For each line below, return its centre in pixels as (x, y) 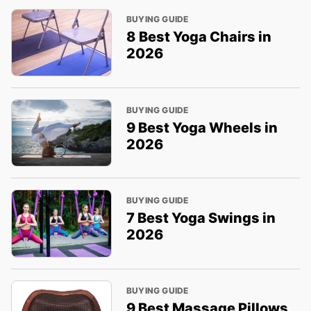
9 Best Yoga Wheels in (202, 127)
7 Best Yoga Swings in (201, 218)
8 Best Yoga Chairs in (199, 37)
